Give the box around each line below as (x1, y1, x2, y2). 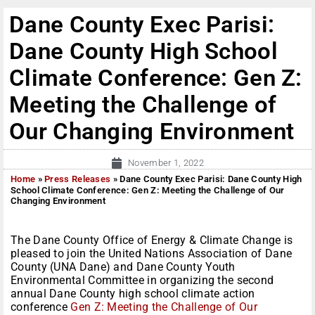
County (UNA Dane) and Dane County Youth (11, 260, 236, 274)
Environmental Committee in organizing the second (11, 274, 274, 288)
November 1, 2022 (128, 157, 204, 169)
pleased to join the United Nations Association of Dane (11, 247, 292, 261)
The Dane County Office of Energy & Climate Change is (11, 233, 293, 247)
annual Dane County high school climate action (11, 287, 255, 301)
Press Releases (44, 174, 111, 185)
